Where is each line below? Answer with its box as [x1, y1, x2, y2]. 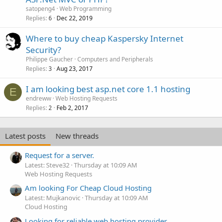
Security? [26, 44, 61, 55]
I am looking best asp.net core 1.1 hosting [26, 83, 190, 95]
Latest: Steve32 [25, 161, 69, 170]
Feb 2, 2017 [56, 103, 88, 112]
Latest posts [5, 130, 46, 141]
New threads [55, 130, 99, 141]
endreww [26, 94, 51, 103]
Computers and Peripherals [77, 55, 153, 63]
